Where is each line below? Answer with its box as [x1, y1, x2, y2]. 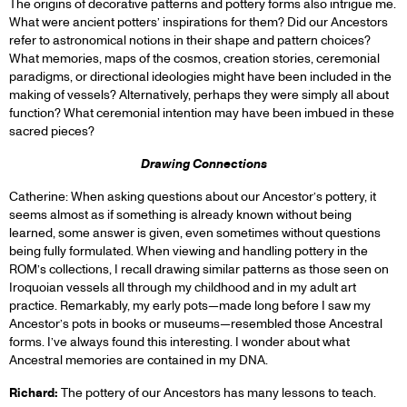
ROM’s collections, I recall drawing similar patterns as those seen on [9, 261, 389, 277]
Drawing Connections [140, 155, 267, 172]
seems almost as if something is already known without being [9, 206, 352, 223]
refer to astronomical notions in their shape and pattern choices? [9, 32, 371, 48]
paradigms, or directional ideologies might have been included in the [9, 68, 392, 84]
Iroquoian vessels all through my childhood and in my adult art [9, 279, 356, 295]
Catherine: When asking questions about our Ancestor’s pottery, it [9, 188, 376, 204]
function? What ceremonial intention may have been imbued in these [9, 104, 394, 121]
